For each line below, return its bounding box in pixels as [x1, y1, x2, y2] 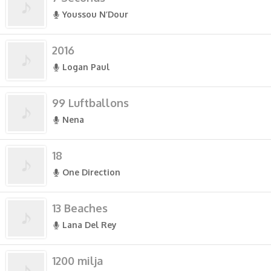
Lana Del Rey [62, 220, 117, 230]
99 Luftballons [52, 96, 129, 109]
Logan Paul [62, 62, 109, 72]
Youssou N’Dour [62, 9, 128, 19]
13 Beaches [52, 201, 108, 215]
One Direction [62, 167, 120, 177]
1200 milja [52, 254, 103, 267]
